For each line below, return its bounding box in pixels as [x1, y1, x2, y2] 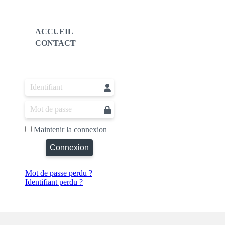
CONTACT [35, 39, 76, 48]
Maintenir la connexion [32, 125, 107, 134]
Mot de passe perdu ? [25, 169, 92, 178]
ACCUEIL [35, 27, 73, 36]
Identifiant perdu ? [25, 178, 83, 187]
